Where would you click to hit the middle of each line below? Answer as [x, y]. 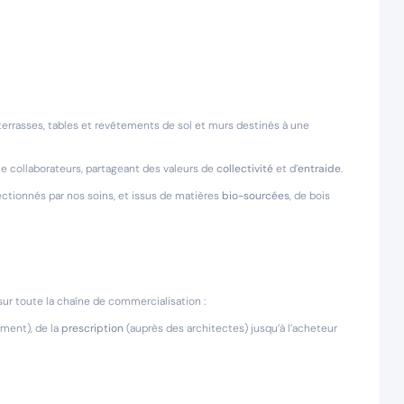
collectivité [245, 169]
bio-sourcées [256, 196]
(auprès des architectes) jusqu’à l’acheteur [230, 328]
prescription [92, 328]
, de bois [310, 196]
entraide [319, 169]
